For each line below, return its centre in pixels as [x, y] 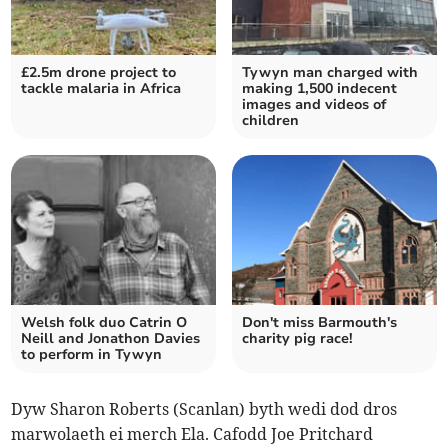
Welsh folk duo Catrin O [104, 323]
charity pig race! [297, 339]
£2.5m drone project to [99, 73]
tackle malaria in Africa [101, 89]
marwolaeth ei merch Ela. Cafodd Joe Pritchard [192, 434]
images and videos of [314, 105]
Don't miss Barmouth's [319, 323]
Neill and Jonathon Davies [111, 339]
